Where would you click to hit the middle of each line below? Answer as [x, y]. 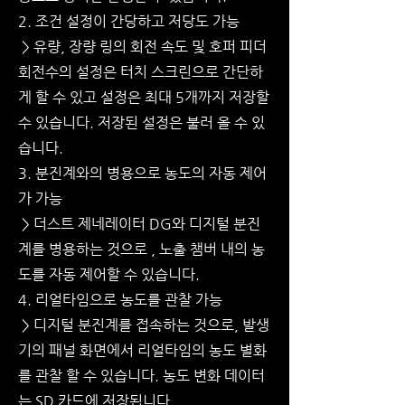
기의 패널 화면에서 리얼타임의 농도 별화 [142, 350]
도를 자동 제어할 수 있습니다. [111, 274]
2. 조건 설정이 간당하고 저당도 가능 [129, 21]
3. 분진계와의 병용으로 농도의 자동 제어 [142, 173]
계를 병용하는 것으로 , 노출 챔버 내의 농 [141, 249]
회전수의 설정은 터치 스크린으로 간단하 [141, 72]
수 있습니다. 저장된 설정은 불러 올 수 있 [141, 122]
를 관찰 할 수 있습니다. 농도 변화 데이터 [141, 376]
